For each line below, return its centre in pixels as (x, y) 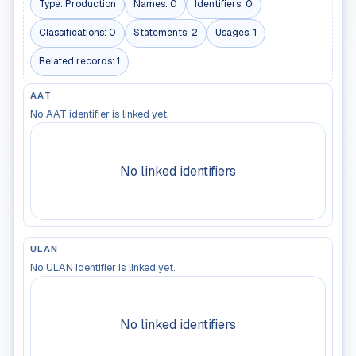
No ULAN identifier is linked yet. (103, 267)
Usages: (234, 33)
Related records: (78, 62)
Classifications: (74, 33)
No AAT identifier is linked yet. (100, 114)
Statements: (163, 33)
